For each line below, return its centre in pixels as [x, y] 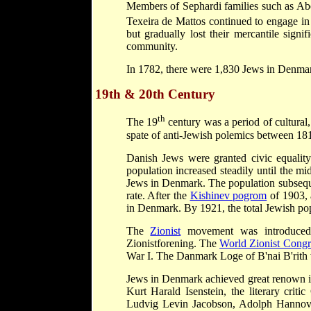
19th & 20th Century [155, 94]
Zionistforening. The [173, 243]
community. [152, 47]
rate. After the [158, 195]
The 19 [142, 122]
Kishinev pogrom [228, 195]
